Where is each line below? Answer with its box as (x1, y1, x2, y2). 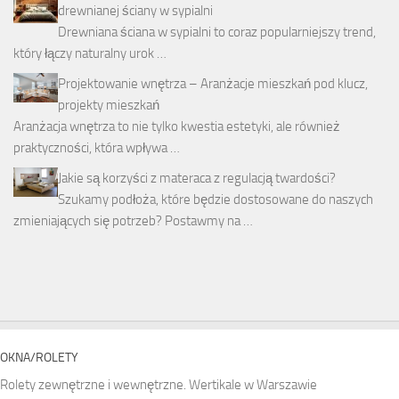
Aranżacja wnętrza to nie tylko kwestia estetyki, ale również (13, 118, 340, 134)
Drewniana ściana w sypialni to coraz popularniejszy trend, (58, 23, 376, 40)
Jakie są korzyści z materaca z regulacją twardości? (58, 169, 336, 186)
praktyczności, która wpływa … (13, 139, 180, 156)
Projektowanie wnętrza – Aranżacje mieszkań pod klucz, (58, 75, 368, 92)
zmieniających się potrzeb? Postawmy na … (13, 212, 253, 229)
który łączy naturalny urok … (13, 45, 167, 61)
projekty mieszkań (58, 96, 159, 113)
